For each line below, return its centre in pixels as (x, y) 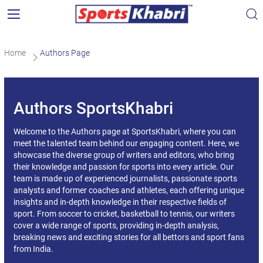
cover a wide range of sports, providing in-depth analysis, (116, 225)
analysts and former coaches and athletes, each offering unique (129, 190)
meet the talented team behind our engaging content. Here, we (126, 143)
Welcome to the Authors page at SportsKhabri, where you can (124, 131)
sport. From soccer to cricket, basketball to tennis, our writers (124, 214)
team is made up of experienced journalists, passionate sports (125, 178)
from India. (33, 249)
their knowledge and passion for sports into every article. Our (123, 167)
